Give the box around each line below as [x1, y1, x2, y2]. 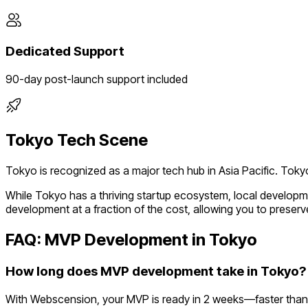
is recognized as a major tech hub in [37, 163, 219, 177]
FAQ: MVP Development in [5, 229, 209, 250]
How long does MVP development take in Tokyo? [5, 263, 306, 279]
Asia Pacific [219, 163, 275, 177]
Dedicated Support [5, 43, 124, 60]
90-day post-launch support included [5, 72, 188, 87]
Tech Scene [54, 130, 148, 151]
